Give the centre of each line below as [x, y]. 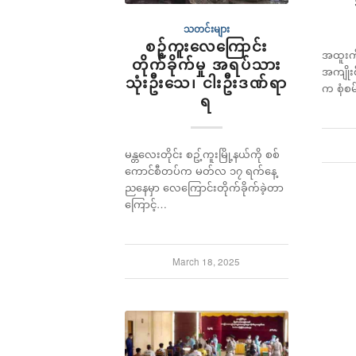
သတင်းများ [206, 29]
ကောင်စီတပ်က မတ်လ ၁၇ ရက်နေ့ [201, 171]
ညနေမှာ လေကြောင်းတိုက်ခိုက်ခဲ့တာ [204, 188]
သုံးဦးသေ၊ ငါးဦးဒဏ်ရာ [206, 83]
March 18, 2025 [207, 262]
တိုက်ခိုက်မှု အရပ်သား [206, 65]
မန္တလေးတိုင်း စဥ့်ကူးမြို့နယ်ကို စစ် [202, 154]
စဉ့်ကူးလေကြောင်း [206, 46]
